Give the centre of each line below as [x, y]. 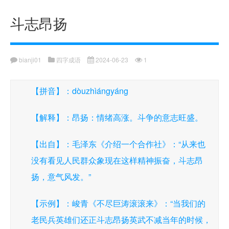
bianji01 [29, 60]
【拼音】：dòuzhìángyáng [80, 91]
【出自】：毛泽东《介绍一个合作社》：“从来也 [118, 144]
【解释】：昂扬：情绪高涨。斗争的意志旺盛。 [117, 117]
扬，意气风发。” [61, 177]
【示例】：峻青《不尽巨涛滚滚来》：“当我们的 [118, 203]
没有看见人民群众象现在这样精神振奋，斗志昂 [117, 160]
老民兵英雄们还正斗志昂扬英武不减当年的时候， [121, 220]
